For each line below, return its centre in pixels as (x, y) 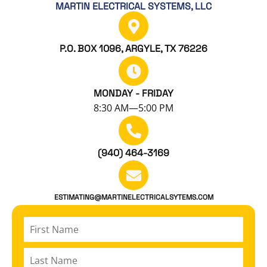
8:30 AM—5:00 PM (133, 108)
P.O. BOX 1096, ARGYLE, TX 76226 (133, 49)
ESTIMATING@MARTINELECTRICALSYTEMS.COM (133, 198)
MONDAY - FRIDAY (133, 94)
